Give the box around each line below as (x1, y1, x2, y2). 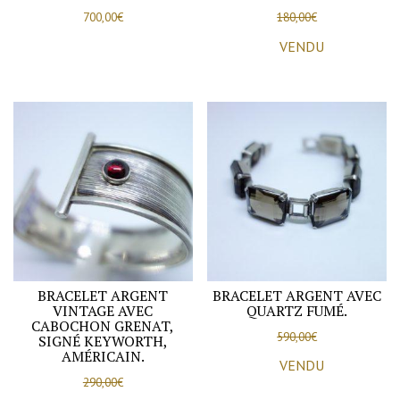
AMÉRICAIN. (61, 346, 145, 366)
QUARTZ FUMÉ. (246, 300, 348, 321)
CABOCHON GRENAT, (31, 315, 175, 336)
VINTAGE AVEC (53, 300, 154, 321)
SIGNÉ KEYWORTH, (37, 330, 168, 351)
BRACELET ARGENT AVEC (212, 285, 382, 305)
